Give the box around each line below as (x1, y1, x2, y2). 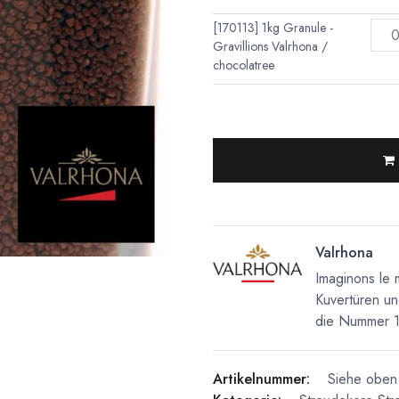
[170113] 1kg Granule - (213, 19, 333, 37)
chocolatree (213, 56, 274, 75)
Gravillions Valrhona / (213, 37, 328, 56)
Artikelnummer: (213, 369, 310, 390)
